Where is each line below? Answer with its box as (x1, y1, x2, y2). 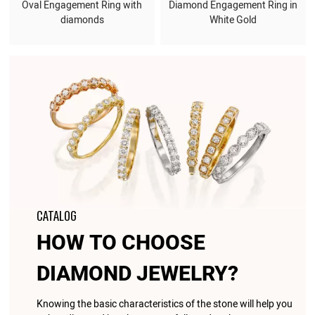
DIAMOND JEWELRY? (36, 258, 238, 290)
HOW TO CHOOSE (36, 227, 205, 259)
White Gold (209, 13, 257, 28)
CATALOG (36, 207, 77, 226)
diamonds (60, 13, 104, 28)
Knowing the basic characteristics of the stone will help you (36, 296, 292, 311)
